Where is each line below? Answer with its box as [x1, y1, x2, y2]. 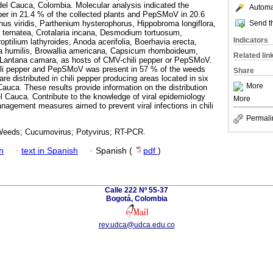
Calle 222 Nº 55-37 [105, 185, 168, 194]
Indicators [233, 36, 268, 44]
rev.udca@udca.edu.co [98, 220, 175, 229]
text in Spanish [21, 146, 78, 155]
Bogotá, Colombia [105, 194, 168, 203]
